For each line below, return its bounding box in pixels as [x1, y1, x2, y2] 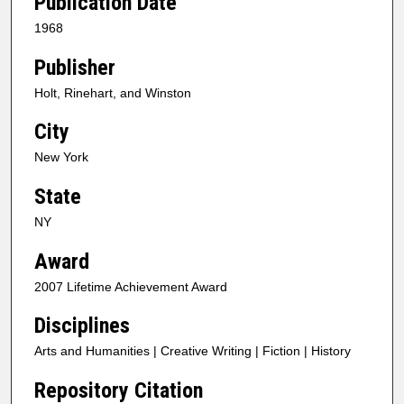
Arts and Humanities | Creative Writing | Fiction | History [34, 344, 351, 359]
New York [34, 150, 88, 165]
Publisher [34, 54, 115, 80]
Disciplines [34, 313, 130, 339]
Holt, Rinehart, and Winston [34, 85, 191, 100]
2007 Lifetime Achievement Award [34, 279, 227, 294]
